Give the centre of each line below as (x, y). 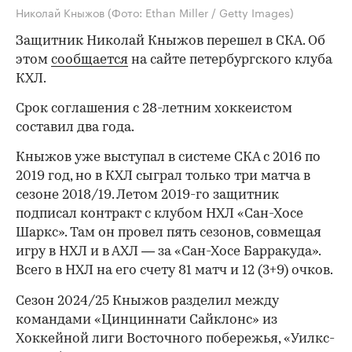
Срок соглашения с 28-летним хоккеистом (154, 108)
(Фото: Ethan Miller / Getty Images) (201, 11)
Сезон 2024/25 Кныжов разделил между (147, 301)
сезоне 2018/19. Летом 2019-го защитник (147, 195)
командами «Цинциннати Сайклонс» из (147, 320)
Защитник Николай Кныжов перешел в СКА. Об (170, 41)
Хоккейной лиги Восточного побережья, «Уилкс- (175, 339)
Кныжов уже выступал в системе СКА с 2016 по (168, 157)
